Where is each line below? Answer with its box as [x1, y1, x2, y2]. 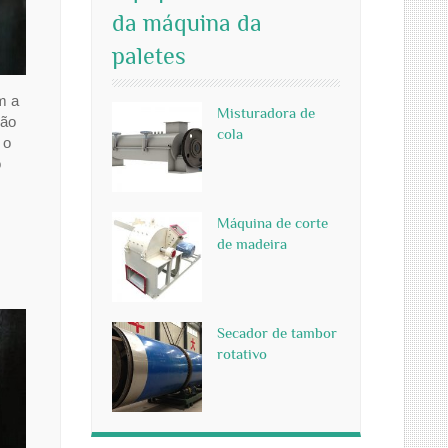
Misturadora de [217, 104, 315, 121]
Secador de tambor [217, 324, 337, 341]
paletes [112, 42, 186, 69]
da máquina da [112, 9, 262, 36]
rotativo [217, 345, 267, 362]
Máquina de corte [217, 214, 328, 231]
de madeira [217, 235, 287, 252]
